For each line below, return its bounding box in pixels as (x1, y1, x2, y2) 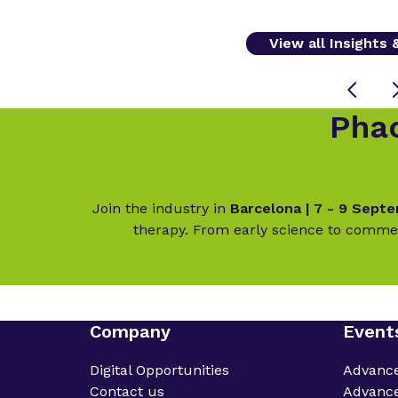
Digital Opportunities (89, 361, 229, 378)
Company (89, 320, 171, 342)
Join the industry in (92, 199, 226, 217)
